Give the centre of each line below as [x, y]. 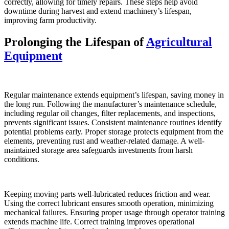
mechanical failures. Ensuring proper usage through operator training [114, 212]
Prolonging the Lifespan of [75, 42]
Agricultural [179, 42]
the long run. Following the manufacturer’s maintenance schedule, [110, 104]
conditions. [22, 159]
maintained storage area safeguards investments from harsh [98, 150]
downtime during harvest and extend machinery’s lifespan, [98, 11]
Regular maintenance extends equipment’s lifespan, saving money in [114, 95]
